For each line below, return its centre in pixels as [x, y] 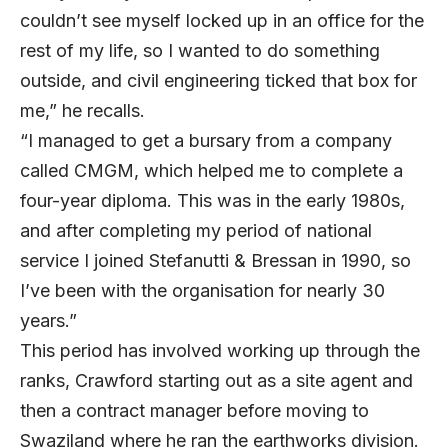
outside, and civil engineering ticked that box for [218, 80]
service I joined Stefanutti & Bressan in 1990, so [215, 260]
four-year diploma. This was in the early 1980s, [212, 200]
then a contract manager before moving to [194, 410]
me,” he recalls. [92, 110]
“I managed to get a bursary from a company [206, 140]
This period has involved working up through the [220, 350]
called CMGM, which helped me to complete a [211, 170]
